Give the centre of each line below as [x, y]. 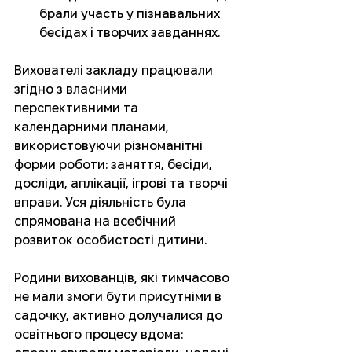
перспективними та [78, 108]
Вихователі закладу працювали [115, 71]
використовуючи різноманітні [110, 146]
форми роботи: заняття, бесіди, [115, 165]
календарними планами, [93, 127]
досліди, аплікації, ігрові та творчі [123, 184]
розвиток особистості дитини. [110, 240]
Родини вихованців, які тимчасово [123, 278]
